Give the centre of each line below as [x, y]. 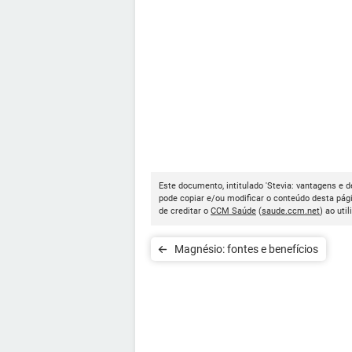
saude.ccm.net [291, 211]
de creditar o [185, 211]
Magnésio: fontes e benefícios [246, 249]
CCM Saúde [233, 211]
